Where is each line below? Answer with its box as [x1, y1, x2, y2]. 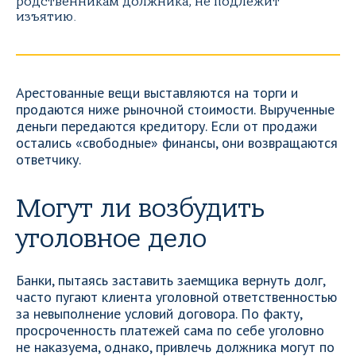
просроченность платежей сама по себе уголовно [16, 321, 324, 339]
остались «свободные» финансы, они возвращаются [16, 133, 338, 152]
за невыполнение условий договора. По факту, [16, 304, 302, 323]
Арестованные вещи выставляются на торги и [16, 83, 298, 102]
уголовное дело [16, 224, 207, 253]
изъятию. [16, 10, 76, 24]
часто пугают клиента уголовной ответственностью [16, 288, 337, 306]
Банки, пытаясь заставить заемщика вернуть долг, [16, 271, 325, 289]
